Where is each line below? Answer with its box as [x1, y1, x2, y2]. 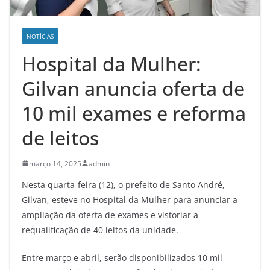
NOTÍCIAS [27, 31, 54, 40]
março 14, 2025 [29, 158, 81, 169]
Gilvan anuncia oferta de [22, 75, 245, 101]
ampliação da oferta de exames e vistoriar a [22, 209, 198, 221]
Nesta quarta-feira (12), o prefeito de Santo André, [22, 178, 225, 190]
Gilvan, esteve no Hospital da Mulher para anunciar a [22, 193, 237, 206]
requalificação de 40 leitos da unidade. [22, 224, 178, 236]
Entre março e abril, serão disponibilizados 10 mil [22, 251, 222, 263]
